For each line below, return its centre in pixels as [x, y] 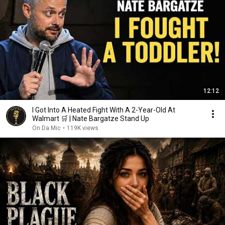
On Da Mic [46, 128]
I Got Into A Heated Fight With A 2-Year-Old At [104, 110]
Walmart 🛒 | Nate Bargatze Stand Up [91, 119]
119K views [83, 128]
